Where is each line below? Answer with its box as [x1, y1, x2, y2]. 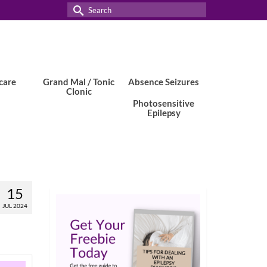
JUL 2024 [2, 202, 27, 209]
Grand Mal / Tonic [43, 76, 115, 87]
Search [67, 3, 98, 15]
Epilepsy [147, 107, 181, 118]
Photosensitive [133, 98, 195, 108]
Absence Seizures [128, 76, 200, 87]
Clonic [66, 86, 92, 97]
